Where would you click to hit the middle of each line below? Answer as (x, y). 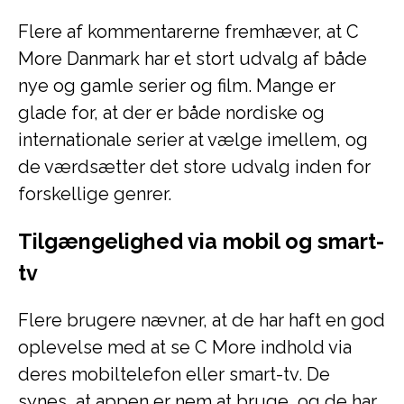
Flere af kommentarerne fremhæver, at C (188, 32)
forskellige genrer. (95, 194)
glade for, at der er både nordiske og (171, 113)
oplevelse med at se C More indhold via (185, 347)
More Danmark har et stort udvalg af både (193, 59)
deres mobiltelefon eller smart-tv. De (174, 374)
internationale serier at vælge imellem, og (193, 140)
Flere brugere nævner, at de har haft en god (202, 320)
